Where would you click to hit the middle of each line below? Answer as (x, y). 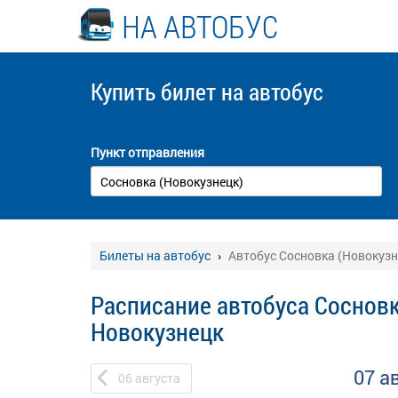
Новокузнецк (157, 332)
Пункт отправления (147, 152)
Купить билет (156, 92)
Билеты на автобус (155, 255)
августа (158, 378)
